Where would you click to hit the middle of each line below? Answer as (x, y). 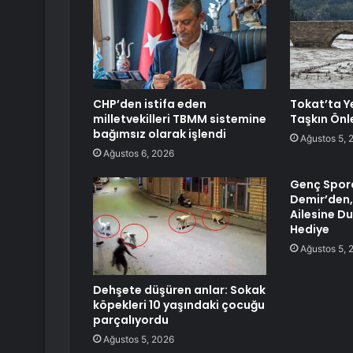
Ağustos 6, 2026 (139, 154)
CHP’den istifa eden (150, 104)
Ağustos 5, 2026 (139, 340)
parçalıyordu (131, 320)
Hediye (309, 230)
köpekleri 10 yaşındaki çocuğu (179, 305)
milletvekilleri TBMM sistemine (180, 119)
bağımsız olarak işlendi (160, 134)
